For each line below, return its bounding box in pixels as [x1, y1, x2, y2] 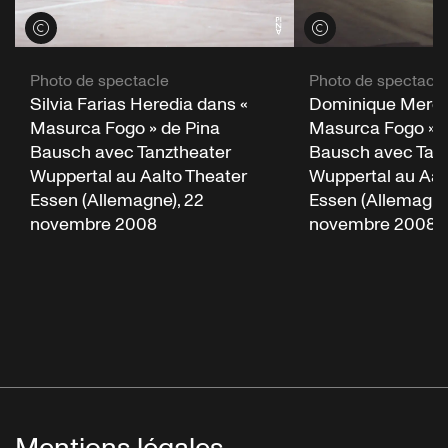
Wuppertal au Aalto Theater [30, 164, 247, 190]
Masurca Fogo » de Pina [30, 116, 220, 142]
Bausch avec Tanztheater [30, 140, 231, 166]
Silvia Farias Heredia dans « [30, 92, 248, 118]
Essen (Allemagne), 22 [30, 188, 204, 214]
